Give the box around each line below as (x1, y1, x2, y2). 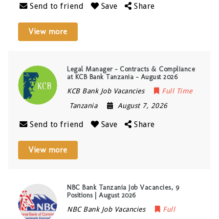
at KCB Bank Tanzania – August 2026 (67, 72, 178, 81)
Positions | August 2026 (67, 191, 136, 199)
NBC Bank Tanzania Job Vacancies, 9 (67, 183, 179, 192)
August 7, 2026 (117, 101, 168, 109)
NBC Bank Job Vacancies (67, 205, 146, 213)
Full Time (162, 87, 193, 95)
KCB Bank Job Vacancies (67, 87, 145, 95)
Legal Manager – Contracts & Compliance (67, 65, 196, 73)
